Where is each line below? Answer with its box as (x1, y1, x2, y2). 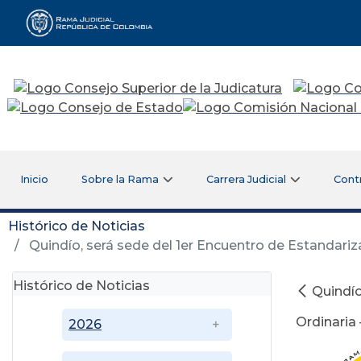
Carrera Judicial (206, 172, 287, 185)
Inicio (19, 172, 48, 185)
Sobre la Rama (81, 172, 160, 185)
